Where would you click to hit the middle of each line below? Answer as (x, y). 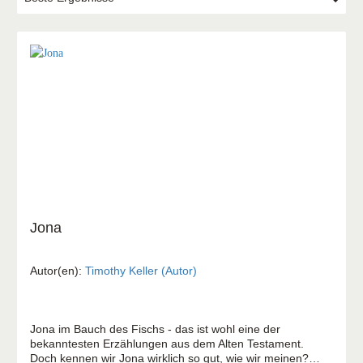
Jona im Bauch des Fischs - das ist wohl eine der (155, 329)
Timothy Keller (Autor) (141, 270)
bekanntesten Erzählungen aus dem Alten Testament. (167, 343)
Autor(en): (58, 270)
